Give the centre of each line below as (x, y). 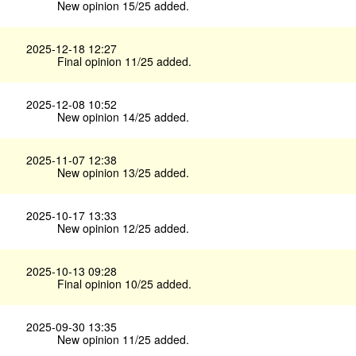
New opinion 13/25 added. (123, 173)
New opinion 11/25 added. (123, 340)
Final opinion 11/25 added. (124, 62)
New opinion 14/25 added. (123, 117)
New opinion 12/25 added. (123, 228)
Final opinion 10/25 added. (124, 284)
